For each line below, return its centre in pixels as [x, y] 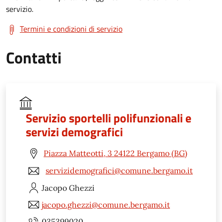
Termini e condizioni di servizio [71, 28]
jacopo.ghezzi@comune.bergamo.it [106, 204]
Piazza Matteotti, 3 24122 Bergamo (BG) [115, 153]
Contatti [34, 57]
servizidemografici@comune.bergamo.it [119, 171]
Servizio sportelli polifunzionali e [109, 118]
